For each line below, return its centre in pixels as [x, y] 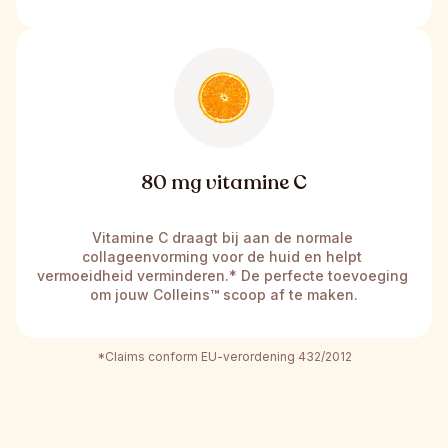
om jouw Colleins [150, 294]
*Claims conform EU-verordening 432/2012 [224, 356]
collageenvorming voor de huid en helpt [222, 256]
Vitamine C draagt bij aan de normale [222, 237]
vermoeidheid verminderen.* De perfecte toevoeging [222, 275]
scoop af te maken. [288, 294]
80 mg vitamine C [224, 182]
